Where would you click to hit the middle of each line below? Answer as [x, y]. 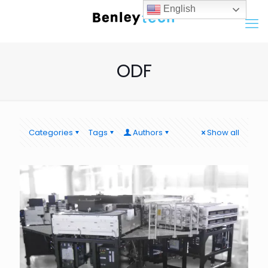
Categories [51, 133]
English [179, 9]
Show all [223, 133]
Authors [148, 133]
